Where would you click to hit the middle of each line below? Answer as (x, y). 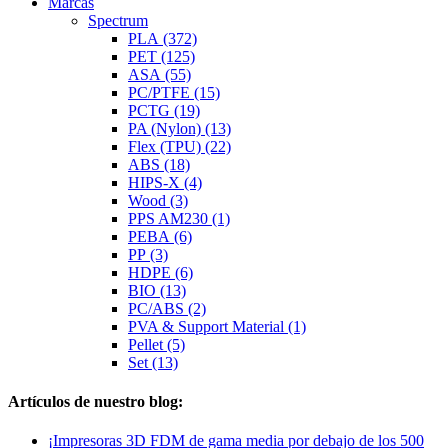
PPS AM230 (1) (179, 218)
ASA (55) (159, 74)
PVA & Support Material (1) (217, 326)
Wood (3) (158, 200)
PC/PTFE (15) (174, 92)
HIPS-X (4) (165, 182)
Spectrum (118, 20)
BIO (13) (157, 290)
